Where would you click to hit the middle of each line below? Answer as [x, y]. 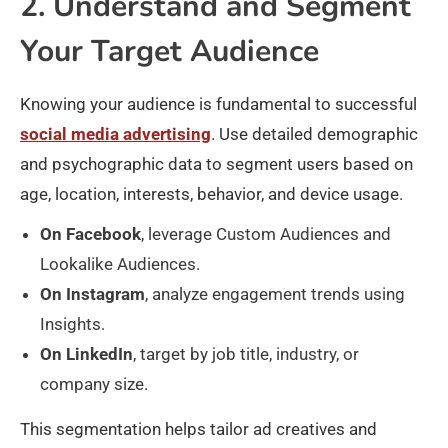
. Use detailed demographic [314, 134]
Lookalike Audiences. [120, 264]
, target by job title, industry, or [246, 354]
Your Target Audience [169, 52]
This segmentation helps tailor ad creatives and [198, 429]
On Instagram [92, 294]
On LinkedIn [86, 354]
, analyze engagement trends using [275, 294]
